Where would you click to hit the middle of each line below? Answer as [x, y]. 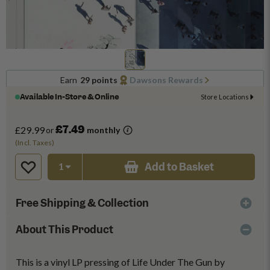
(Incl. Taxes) [35, 143]
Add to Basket [179, 167]
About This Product [64, 230]
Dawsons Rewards [166, 80]
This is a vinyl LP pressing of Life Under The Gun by [120, 262]
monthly [103, 130]
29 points [99, 80]
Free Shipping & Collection [82, 203]
